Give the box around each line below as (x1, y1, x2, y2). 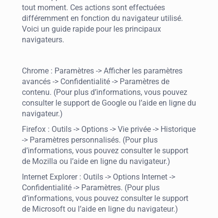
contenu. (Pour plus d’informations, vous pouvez (22, 88, 187, 97)
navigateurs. (22, 35, 64, 44)
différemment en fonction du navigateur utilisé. (22, 14, 183, 23)
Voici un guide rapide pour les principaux (22, 24, 161, 34)
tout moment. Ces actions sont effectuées (22, 3, 165, 12)
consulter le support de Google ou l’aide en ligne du (22, 98, 196, 108)
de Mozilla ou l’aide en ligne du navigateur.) (22, 157, 170, 166)
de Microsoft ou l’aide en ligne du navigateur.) (22, 204, 178, 214)
